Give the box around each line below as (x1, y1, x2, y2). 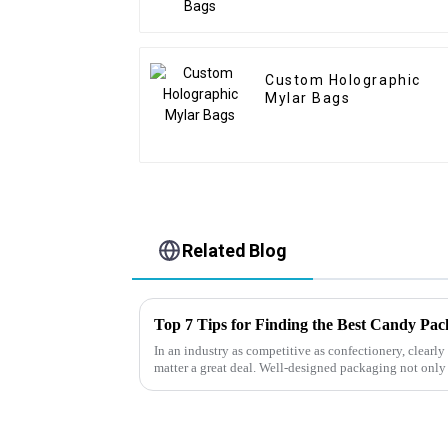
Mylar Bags (265, 90, 351, 107)
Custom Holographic (265, 72, 421, 89)
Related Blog (182, 239, 288, 261)
